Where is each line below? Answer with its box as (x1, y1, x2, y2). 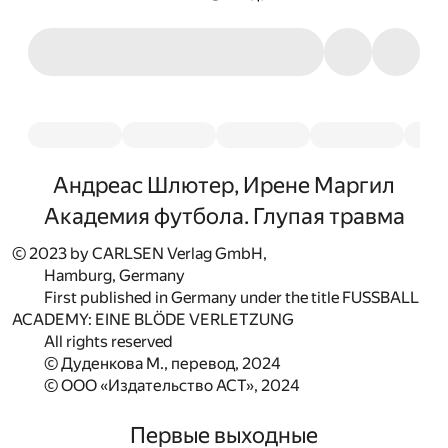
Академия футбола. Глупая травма (43, 203, 405, 229)
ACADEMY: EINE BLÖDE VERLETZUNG (12, 310, 294, 330)
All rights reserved (44, 332, 173, 352)
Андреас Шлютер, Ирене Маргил (53, 172, 395, 198)
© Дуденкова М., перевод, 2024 (44, 354, 281, 374)
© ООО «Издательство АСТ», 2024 (44, 376, 300, 396)
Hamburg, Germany (44, 266, 185, 286)
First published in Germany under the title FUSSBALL (44, 288, 419, 308)
